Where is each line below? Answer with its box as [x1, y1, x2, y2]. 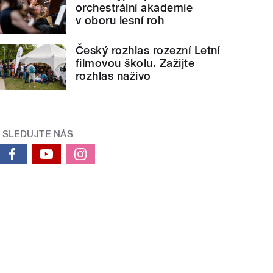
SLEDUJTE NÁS [2, 128, 74, 140]
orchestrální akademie [76, 1, 193, 15]
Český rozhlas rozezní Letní [76, 43, 220, 57]
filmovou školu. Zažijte [76, 56, 195, 69]
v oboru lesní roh [76, 14, 165, 27]
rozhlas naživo [76, 69, 151, 82]
